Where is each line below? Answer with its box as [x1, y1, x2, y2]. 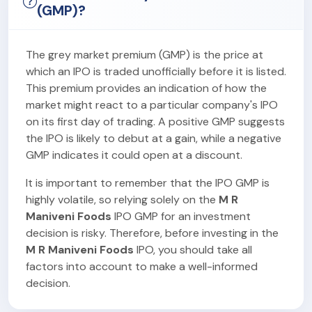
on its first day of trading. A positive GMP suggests [26, 114, 285, 129]
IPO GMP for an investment [111, 208, 251, 224]
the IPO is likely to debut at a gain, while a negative [26, 130, 281, 146]
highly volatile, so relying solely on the [26, 192, 219, 207]
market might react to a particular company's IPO [26, 97, 278, 112]
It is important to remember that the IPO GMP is [26, 175, 270, 190]
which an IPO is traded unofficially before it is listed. [26, 63, 286, 79]
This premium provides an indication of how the [26, 80, 267, 95]
